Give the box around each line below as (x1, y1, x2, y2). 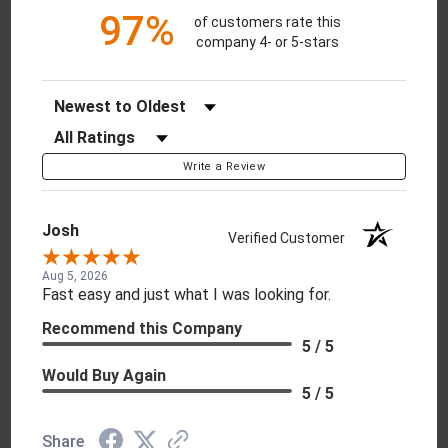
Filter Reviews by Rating (41, 124, 194, 141)
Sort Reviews (41, 93, 127, 110)
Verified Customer (227, 230, 354, 247)
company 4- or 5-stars (195, 33, 339, 50)
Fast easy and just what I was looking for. (42, 285, 332, 305)
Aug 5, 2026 (42, 269, 109, 284)
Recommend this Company (42, 319, 243, 339)
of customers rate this (193, 13, 341, 30)
